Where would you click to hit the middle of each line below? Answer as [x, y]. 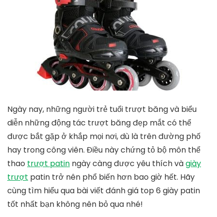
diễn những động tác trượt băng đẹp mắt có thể [99, 123]
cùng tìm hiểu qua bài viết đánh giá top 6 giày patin [104, 191]
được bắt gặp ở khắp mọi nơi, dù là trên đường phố [104, 137]
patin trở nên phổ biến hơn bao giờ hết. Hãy [111, 177]
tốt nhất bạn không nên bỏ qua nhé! [75, 204]
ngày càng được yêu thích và [128, 164]
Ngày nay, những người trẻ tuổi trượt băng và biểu [102, 109]
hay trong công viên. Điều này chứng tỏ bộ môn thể [104, 150]
